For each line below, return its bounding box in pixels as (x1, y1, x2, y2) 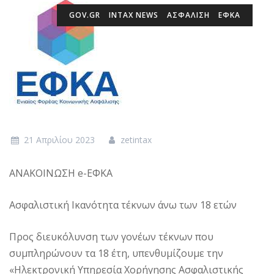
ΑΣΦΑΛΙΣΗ (167, 10, 210, 20)
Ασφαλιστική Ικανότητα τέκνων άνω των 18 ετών (9, 198, 237, 212)
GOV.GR (69, 10, 100, 20)
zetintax (118, 134, 152, 146)
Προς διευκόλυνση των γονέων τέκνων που (9, 230, 213, 243)
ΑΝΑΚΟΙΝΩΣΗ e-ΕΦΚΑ (9, 166, 113, 180)
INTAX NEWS (109, 10, 158, 20)
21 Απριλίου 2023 (23, 134, 95, 146)
